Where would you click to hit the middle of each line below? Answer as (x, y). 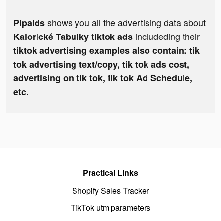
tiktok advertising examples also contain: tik (107, 51)
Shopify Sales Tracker (110, 191)
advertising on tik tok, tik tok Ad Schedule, (103, 78)
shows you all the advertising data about (125, 22)
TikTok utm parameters (110, 208)
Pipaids (29, 23)
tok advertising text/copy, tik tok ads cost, (101, 64)
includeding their (167, 36)
